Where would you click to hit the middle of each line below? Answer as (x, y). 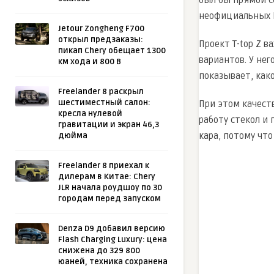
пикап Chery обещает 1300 (112, 51)
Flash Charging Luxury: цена (113, 240)
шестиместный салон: (104, 103)
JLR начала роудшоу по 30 (110, 188)
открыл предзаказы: (101, 40)
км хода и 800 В (90, 62)
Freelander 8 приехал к (104, 166)
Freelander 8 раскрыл (101, 92)
